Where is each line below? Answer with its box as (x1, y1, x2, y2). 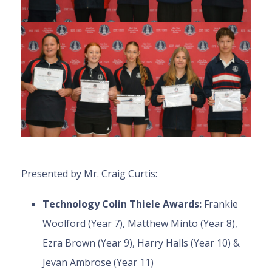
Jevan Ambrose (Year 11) (42, 256, 154, 270)
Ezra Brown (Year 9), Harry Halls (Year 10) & (42, 236, 240, 250)
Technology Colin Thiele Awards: (42, 197, 204, 211)
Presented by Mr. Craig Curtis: (21, 167, 157, 181)
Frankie (204, 197, 238, 211)
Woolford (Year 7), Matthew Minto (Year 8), (42, 217, 237, 231)
